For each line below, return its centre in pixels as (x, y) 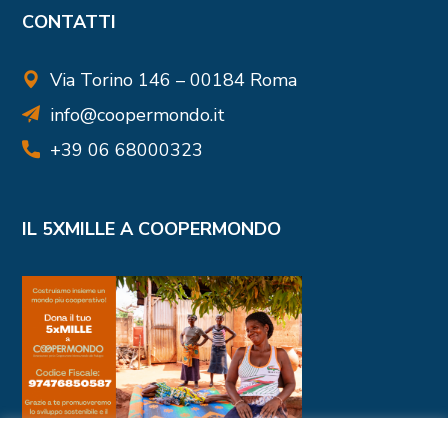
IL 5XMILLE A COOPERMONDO (152, 228)
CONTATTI (69, 21)
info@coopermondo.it (138, 114)
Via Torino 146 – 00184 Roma (174, 79)
